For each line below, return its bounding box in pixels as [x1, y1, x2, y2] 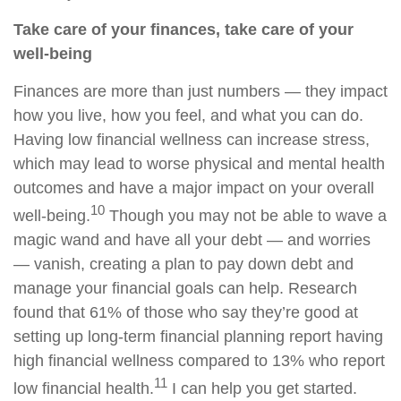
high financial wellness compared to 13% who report [13, 352, 385, 370]
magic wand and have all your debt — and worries [13, 231, 371, 249]
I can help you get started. [167, 380, 357, 397]
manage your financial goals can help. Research [13, 279, 357, 297]
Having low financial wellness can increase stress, [13, 131, 370, 149]
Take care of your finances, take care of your [13, 21, 354, 38]
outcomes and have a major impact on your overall [13, 179, 374, 197]
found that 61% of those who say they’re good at [13, 303, 358, 321]
